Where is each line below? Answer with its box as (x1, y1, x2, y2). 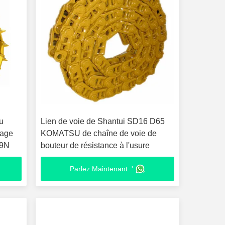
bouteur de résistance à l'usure (40, 141, 150, 150)
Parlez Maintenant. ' (69, 165, 133, 173)
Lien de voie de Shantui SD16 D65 (40, 117, 165, 126)
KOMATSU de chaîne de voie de (40, 129, 157, 138)
